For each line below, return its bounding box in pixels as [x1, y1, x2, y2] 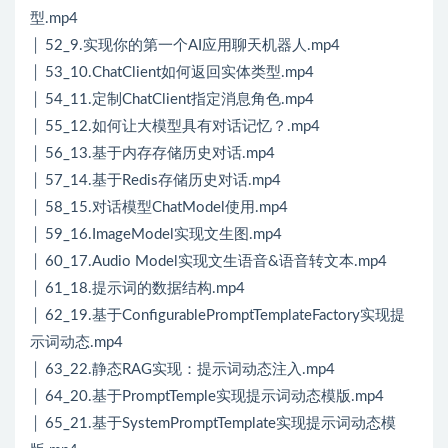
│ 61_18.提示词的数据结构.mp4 [30, 281, 245, 297]
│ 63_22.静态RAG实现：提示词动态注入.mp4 [30, 362, 335, 378]
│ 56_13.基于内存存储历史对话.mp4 [30, 146, 275, 162]
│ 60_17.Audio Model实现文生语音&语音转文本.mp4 [30, 254, 387, 270]
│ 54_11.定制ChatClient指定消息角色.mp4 [30, 92, 314, 108]
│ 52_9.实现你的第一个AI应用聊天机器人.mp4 [30, 38, 340, 54]
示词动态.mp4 [30, 335, 123, 351]
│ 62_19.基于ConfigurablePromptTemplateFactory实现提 [30, 308, 405, 324]
